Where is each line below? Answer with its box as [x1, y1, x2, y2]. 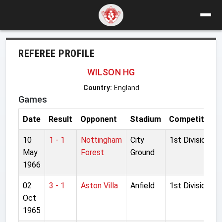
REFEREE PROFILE [18, 47, 95, 59]
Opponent [80, 114, 117, 124]
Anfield [130, 180, 155, 190]
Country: [83, 83, 112, 92]
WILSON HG [87, 66, 135, 77]
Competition [169, 114, 216, 124]
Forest [81, 147, 104, 157]
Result [49, 114, 72, 124]
